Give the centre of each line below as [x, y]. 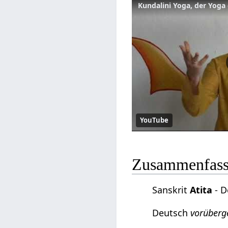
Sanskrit [171, 190]
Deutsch [172, 212]
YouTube [154, 120]
